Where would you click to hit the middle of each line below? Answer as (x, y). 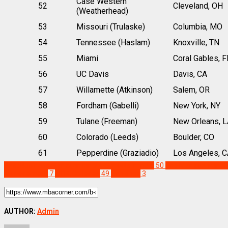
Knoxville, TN (196, 42)
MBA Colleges (77, 173)
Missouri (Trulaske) (110, 26)
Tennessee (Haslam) (113, 42)
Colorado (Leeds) (107, 137)
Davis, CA (190, 74)
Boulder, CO (193, 137)
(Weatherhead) (102, 11)
